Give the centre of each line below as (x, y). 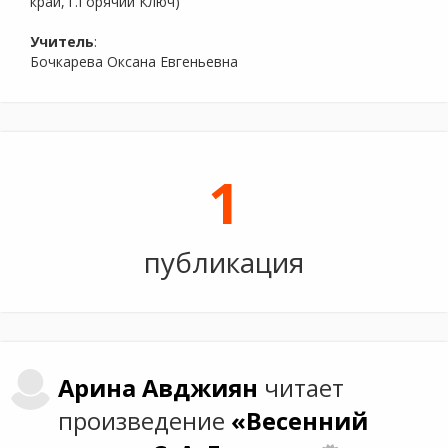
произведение (145, 421)
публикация (224, 262)
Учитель (62, 41)
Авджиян (200, 388)
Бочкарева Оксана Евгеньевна (134, 61)
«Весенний (300, 421)
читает (301, 388)
